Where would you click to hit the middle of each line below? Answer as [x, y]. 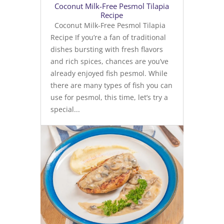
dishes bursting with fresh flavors [106, 49]
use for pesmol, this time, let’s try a [109, 97]
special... [65, 109]
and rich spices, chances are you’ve [109, 61]
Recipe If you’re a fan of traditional [108, 37]
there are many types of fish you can [111, 85]
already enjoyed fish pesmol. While [109, 73]
